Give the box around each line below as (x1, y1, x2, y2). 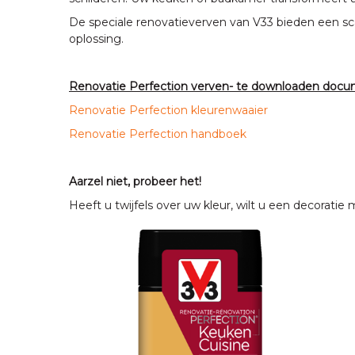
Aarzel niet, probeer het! (69, 174, 201, 189)
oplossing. (69, 32, 124, 46)
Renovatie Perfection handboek (69, 127, 246, 141)
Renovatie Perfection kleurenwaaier (69, 103, 268, 117)
